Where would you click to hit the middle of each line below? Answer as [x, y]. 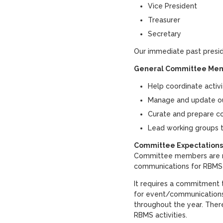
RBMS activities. [160, 215]
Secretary [164, 34]
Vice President [172, 6]
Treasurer [164, 20]
